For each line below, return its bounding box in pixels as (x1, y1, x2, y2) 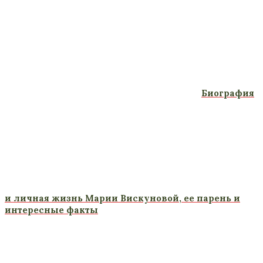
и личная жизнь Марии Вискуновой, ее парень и (5, 193, 240, 204)
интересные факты (5, 204, 98, 216)
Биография (201, 87, 254, 99)
